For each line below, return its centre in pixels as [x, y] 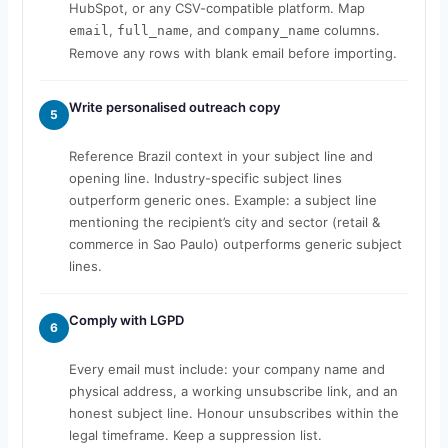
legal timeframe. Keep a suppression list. [195, 434]
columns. [349, 29]
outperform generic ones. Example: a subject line [222, 199]
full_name [152, 30]
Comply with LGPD [126, 319]
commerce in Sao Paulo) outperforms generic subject [235, 243]
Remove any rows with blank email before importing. [232, 52]
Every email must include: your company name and [226, 368]
